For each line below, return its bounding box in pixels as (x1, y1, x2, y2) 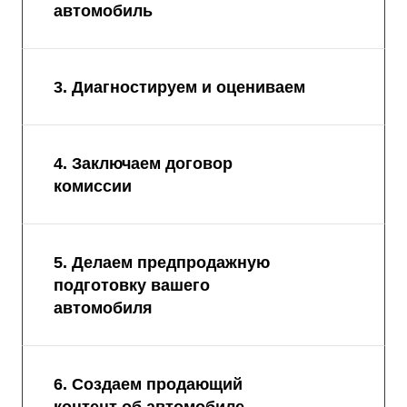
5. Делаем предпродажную (54, 253, 270, 272)
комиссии (54, 176, 132, 195)
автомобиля (54, 298, 153, 317)
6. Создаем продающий (54, 374, 243, 393)
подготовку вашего (54, 275, 210, 294)
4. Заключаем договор (54, 154, 233, 173)
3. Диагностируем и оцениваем (54, 77, 305, 96)
